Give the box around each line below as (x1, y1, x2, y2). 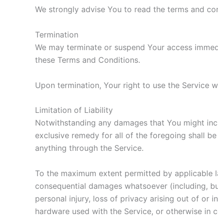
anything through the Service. (35, 143, 144, 153)
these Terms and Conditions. (35, 54, 140, 65)
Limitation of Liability (35, 105, 113, 115)
